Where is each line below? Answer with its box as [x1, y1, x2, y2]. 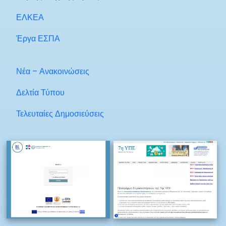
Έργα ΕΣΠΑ [16, 33, 60, 44]
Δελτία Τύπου [16, 87, 65, 98]
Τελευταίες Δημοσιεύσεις [16, 108, 104, 120]
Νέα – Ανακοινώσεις [16, 66, 89, 77]
